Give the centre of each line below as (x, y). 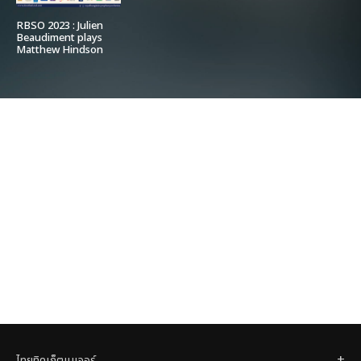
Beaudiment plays (59, 37)
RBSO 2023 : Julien (60, 25)
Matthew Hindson (60, 50)
